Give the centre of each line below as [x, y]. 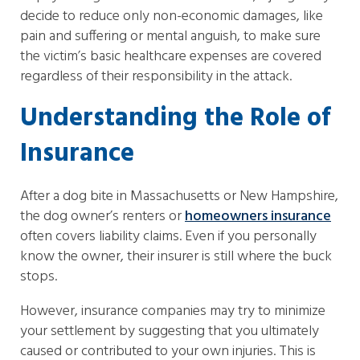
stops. [39, 277]
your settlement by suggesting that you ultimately [170, 331]
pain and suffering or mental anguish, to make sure [170, 37]
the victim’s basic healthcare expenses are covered [171, 57]
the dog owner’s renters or [102, 217]
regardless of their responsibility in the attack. [156, 77]
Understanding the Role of [175, 119]
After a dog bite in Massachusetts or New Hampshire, [179, 196]
